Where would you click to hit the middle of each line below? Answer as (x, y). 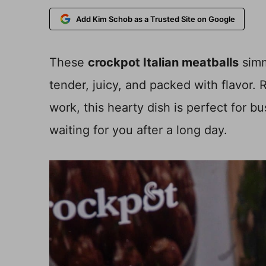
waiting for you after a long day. (138, 130)
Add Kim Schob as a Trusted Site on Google (155, 19)
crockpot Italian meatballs (163, 62)
